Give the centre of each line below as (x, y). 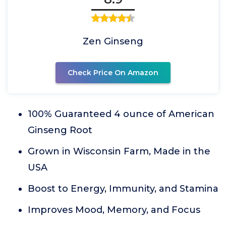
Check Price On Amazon (113, 73)
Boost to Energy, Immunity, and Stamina (123, 189)
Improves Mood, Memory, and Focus (114, 210)
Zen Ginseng (113, 41)
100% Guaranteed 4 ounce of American (121, 114)
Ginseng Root (60, 130)
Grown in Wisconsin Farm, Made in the (119, 151)
